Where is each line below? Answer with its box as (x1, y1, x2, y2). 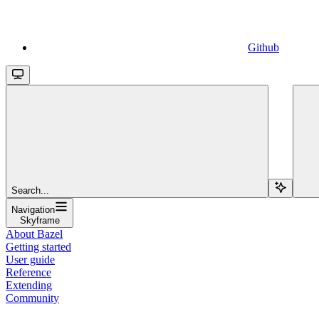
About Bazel (6, 227, 63, 240)
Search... (11, 184, 49, 196)
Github (248, 41, 279, 53)
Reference (6, 266, 51, 278)
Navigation (11, 204, 55, 215)
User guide (6, 253, 55, 266)
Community (6, 291, 59, 304)
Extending (6, 278, 52, 291)
